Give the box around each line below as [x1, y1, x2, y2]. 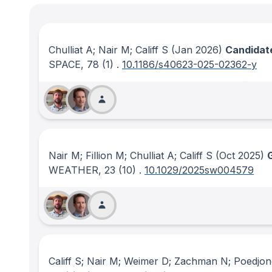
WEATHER [49, 164, 98, 176]
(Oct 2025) [212, 149, 264, 161]
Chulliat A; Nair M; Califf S [49, 44, 168, 56]
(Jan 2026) [168, 44, 222, 56]
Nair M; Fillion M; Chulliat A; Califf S [49, 149, 212, 161]
